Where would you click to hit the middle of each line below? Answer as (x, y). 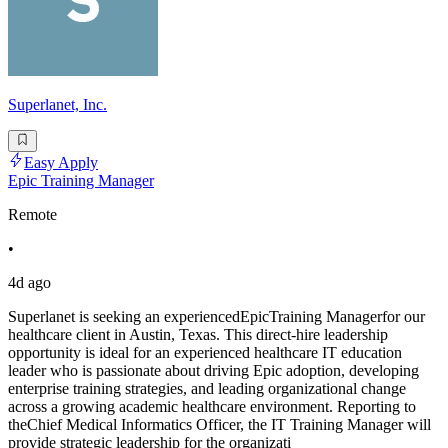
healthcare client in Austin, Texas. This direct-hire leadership (198, 335)
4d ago (29, 283)
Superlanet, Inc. (57, 105)
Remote (32, 215)
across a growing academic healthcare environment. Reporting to (212, 407)
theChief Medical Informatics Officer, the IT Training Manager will (219, 425)
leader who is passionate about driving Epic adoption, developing (213, 371)
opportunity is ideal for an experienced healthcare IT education (205, 353)
